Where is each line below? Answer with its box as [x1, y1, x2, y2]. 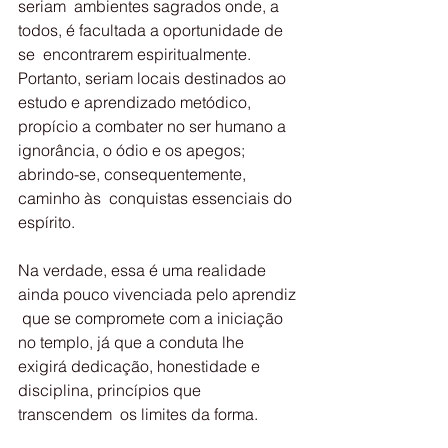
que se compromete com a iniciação [18, 308, 287, 328]
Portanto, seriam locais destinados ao [18, 68, 294, 88]
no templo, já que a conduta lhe [18, 332, 252, 352]
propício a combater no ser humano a [18, 116, 294, 136]
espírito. [18, 212, 75, 232]
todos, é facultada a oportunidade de [18, 20, 287, 40]
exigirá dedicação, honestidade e [18, 356, 264, 376]
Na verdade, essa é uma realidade [18, 260, 270, 280]
